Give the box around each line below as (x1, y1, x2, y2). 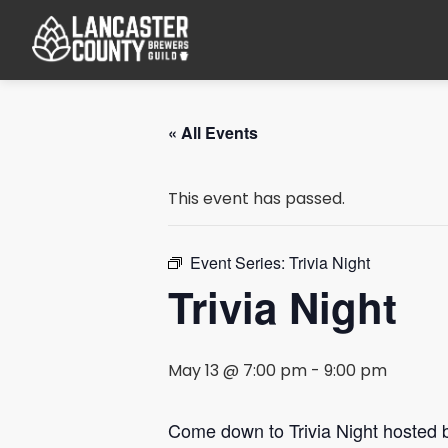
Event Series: (190, 251, 289, 274)
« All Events (168, 121, 258, 144)
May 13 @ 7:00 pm (168, 359, 307, 385)
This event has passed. (168, 187, 345, 213)
